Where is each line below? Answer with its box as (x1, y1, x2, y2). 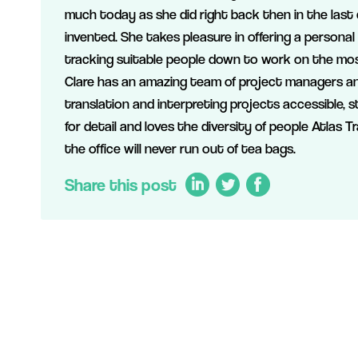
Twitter (215, 280, 260, 297)
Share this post (65, 174, 177, 195)
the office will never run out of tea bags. (65, 139, 296, 157)
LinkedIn (185, 280, 232, 297)
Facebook (245, 280, 304, 297)
